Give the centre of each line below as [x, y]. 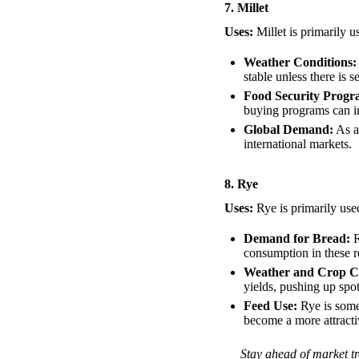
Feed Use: [270, 306]
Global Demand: [288, 130]
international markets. [298, 144]
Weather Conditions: [300, 63]
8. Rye [241, 184]
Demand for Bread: [297, 239]
